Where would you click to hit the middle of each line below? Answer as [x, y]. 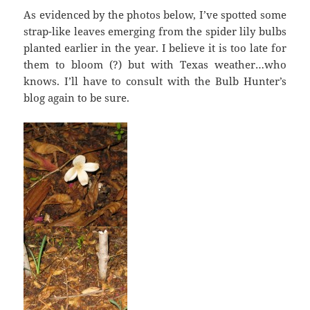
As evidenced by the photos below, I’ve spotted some [155, 15]
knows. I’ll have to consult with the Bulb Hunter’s [155, 81]
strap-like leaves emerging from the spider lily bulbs [155, 31]
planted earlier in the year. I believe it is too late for [155, 48]
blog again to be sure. [77, 98]
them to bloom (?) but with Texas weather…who [155, 65]
